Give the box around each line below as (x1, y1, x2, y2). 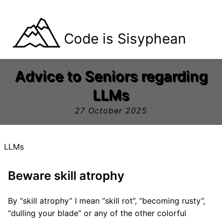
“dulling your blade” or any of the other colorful (8, 208, 186, 218)
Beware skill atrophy (8, 168, 124, 183)
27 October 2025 (75, 106, 147, 115)
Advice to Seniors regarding (14, 67, 208, 85)
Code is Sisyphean (63, 30, 186, 47)
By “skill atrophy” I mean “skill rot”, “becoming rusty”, (8, 196, 205, 206)
